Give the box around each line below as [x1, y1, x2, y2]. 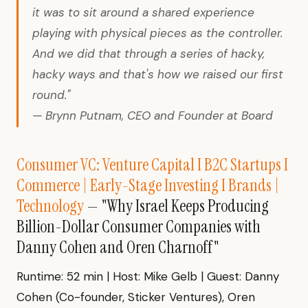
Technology [16, 195, 84, 217]
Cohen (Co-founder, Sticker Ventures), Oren [16, 289, 255, 305]
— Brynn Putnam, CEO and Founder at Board [32, 108, 273, 124]
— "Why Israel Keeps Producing [84, 195, 269, 217]
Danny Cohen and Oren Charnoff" [16, 236, 219, 258]
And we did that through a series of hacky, [32, 46, 265, 62]
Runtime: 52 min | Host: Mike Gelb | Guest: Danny [16, 269, 279, 285]
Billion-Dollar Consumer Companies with [16, 216, 261, 238]
